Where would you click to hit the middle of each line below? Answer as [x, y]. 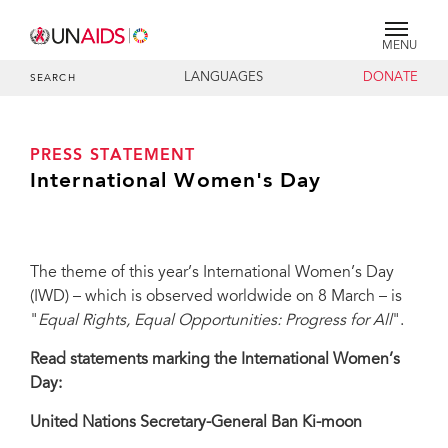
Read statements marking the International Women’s [215, 360]
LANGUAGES [224, 78]
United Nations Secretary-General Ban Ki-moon [196, 423]
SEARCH [53, 79]
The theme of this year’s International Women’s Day [212, 273]
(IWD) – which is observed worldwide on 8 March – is [216, 297]
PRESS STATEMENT [113, 156]
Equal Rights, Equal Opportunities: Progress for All [215, 321]
